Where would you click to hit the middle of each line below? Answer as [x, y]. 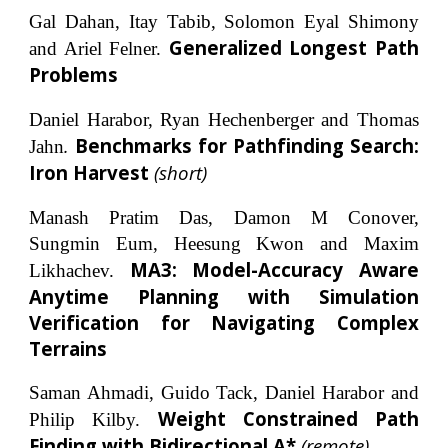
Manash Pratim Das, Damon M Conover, [224, 217]
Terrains [68, 348]
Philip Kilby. [93, 420]
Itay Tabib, [172, 22]
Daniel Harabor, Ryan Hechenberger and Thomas [224, 119]
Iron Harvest [89, 172]
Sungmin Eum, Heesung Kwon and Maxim [224, 243]
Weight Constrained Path [288, 419]
